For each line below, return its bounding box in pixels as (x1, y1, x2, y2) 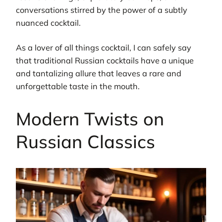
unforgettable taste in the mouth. (16, 81, 140, 92)
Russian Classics (16, 130, 155, 153)
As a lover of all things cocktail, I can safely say (16, 43, 191, 53)
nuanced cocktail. (16, 18, 81, 28)
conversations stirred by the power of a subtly (16, 5, 187, 15)
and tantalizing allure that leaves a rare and (16, 68, 181, 79)
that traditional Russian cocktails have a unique (16, 55, 194, 66)
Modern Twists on (16, 108, 164, 130)
